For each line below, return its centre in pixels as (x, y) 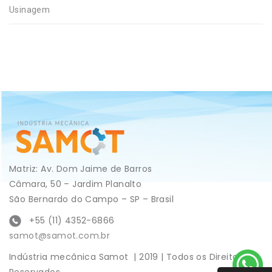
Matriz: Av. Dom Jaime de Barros (81, 168)
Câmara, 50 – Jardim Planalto (76, 184)
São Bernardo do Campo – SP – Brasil (91, 199)
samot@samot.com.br (60, 235)
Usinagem (30, 9)
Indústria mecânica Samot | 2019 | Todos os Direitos (126, 257)
